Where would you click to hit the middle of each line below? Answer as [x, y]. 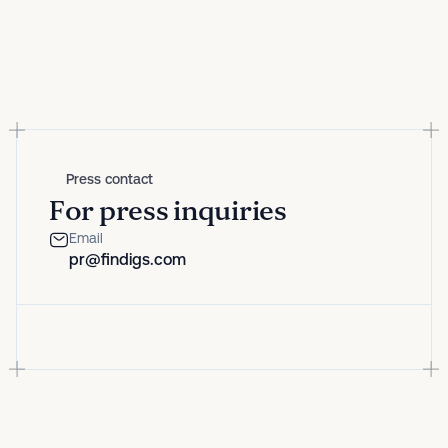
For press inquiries [168, 211]
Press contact [109, 178]
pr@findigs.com [127, 259]
